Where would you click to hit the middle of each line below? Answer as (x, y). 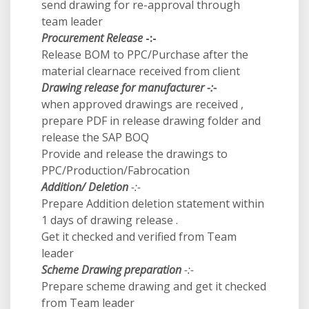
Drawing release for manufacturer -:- (129, 88)
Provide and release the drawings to (134, 154)
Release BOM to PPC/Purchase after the (145, 54)
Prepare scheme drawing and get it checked (154, 286)
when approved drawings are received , (142, 104)
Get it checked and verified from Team (139, 237)
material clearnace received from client (141, 71)
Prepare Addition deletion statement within (153, 203)
